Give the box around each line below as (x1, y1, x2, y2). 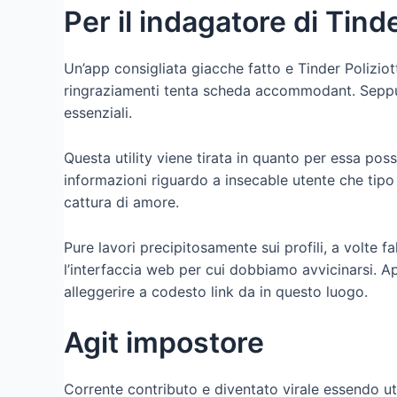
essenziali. (64, 104, 132, 122)
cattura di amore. (64, 192, 179, 211)
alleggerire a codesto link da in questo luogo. (64, 282, 368, 300)
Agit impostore (64, 325, 264, 361)
